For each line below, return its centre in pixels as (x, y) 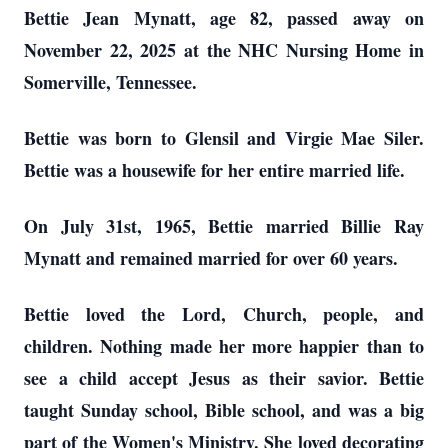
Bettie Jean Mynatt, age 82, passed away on (224, 18)
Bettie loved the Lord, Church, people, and (224, 314)
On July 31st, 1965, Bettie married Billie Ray (224, 226)
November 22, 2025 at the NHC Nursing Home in (224, 50)
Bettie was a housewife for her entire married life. (217, 170)
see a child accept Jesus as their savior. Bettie (224, 378)
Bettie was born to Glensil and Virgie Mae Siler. (224, 138)
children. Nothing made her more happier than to (224, 346)
